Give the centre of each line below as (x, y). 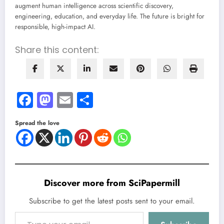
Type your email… (24, 212)
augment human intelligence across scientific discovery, (94, 6)
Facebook (65, 100)
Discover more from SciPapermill (112, 183)
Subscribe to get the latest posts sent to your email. (112, 201)
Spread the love (37, 123)
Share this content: (57, 50)
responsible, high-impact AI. (55, 27)
